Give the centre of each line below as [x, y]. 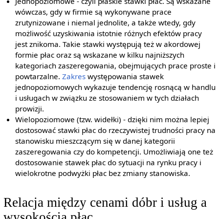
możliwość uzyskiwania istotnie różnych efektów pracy [109, 33]
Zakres [74, 77]
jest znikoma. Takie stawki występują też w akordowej [108, 44]
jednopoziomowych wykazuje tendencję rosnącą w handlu [116, 87]
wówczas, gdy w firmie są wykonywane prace [94, 12]
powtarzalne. [39, 77]
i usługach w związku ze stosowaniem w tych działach [107, 98]
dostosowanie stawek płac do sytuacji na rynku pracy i [109, 163]
